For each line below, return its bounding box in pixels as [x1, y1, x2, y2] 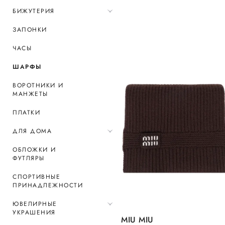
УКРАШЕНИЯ [13, 208, 56, 217]
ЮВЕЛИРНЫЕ [13, 199, 57, 208]
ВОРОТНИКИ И [13, 81, 64, 90]
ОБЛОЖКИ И [13, 145, 56, 154]
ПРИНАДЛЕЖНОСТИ [13, 181, 83, 190]
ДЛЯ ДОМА [13, 127, 52, 136]
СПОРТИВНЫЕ [13, 172, 60, 181]
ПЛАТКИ [13, 108, 40, 117]
